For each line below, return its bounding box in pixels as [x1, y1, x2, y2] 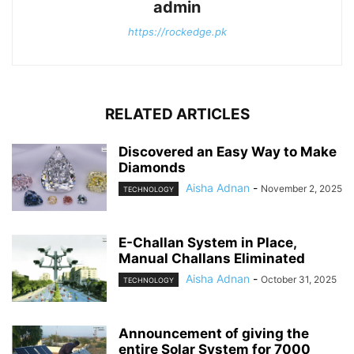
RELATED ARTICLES [104, 104, 250, 123]
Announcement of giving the [119, 325, 309, 341]
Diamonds [119, 159, 186, 175]
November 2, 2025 [261, 182, 342, 194]
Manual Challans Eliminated [119, 250, 305, 266]
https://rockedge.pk [127, 24, 227, 38]
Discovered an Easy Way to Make [119, 143, 337, 160]
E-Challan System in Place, [119, 234, 296, 250]
